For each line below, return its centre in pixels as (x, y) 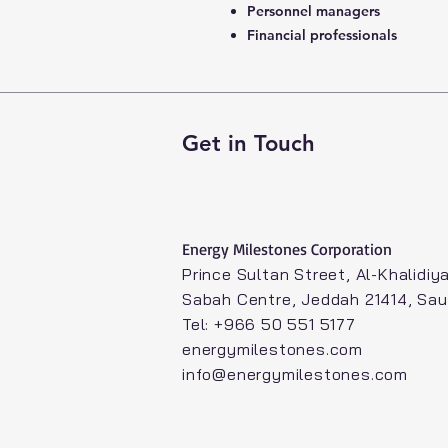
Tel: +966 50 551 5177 (269, 324)
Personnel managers (315, 11)
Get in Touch (248, 143)
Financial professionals (324, 35)
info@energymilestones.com (295, 374)
